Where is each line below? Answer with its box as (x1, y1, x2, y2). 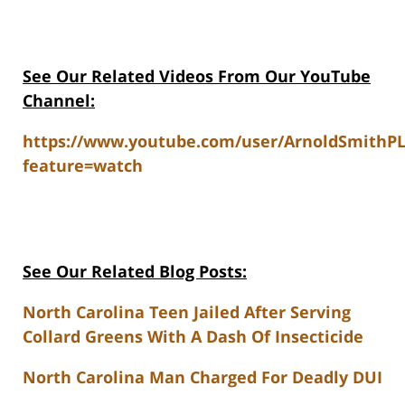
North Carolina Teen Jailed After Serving (23, 301, 351, 324)
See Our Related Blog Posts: (23, 260, 247, 283)
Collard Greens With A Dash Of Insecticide (23, 325, 363, 348)
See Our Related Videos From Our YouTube (23, 65, 371, 88)
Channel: (23, 89, 95, 112)
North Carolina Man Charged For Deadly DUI (23, 366, 382, 389)
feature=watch (23, 155, 143, 177)
